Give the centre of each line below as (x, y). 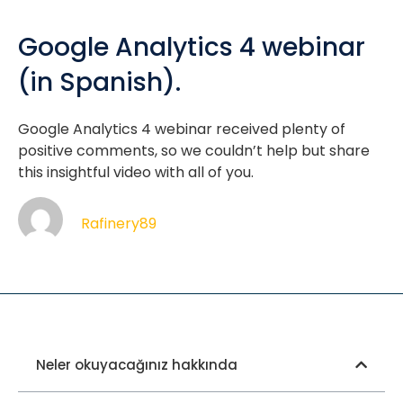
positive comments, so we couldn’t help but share (194, 150)
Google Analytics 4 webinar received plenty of (182, 129)
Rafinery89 (119, 224)
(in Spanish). (99, 82)
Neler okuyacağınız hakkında (137, 364)
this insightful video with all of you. (136, 172)
